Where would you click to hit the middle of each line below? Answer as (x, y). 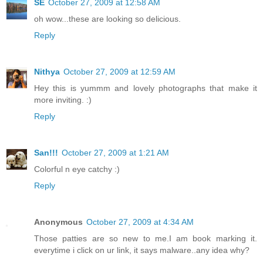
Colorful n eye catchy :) (77, 169)
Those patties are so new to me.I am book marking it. (146, 239)
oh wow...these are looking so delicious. (107, 19)
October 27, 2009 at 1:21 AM (115, 153)
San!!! (46, 153)
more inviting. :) (63, 100)
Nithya (47, 72)
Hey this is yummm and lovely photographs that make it (146, 88)
